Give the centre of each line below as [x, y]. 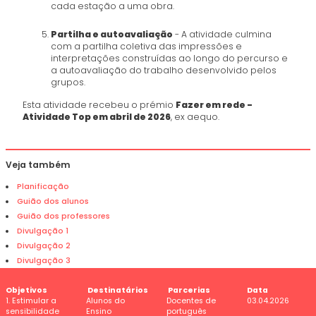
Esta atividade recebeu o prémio [99, 105]
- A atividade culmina [223, 35]
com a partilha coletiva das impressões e [147, 47]
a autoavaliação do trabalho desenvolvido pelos [164, 71]
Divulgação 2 [44, 246]
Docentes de [191, 301]
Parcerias [189, 291]
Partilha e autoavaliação [112, 35]
